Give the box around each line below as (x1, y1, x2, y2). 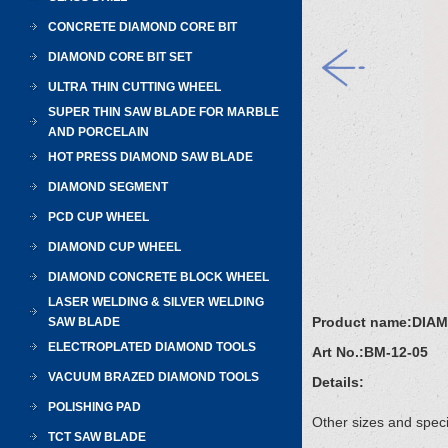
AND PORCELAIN (48, 125, 149, 139)
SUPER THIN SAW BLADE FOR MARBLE (48, 105, 279, 119)
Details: (312, 374, 364, 390)
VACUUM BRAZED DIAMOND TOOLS (48, 370, 259, 384)
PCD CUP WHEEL (48, 210, 149, 224)
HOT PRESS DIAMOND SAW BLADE (48, 150, 253, 164)
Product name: (312, 314, 412, 330)
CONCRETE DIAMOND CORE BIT (48, 20, 237, 34)
